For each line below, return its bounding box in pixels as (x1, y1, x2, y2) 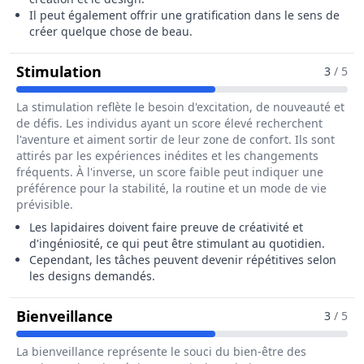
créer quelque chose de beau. (29, 24, 193, 39)
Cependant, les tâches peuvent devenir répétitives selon (29, 252, 336, 267)
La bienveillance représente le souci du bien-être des (16, 344, 306, 359)
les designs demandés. (29, 268, 155, 284)
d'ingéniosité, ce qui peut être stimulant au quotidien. (29, 236, 325, 251)
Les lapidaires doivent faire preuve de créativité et (29, 219, 303, 235)
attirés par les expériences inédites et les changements (16, 148, 318, 163)
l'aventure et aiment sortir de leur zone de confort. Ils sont (16, 132, 335, 147)
